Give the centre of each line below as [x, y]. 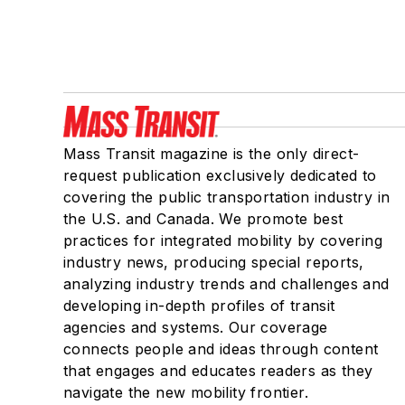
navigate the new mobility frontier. [186, 393]
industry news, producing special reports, [214, 263]
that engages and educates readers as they [218, 371]
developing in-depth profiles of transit [199, 306]
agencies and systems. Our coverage [196, 328]
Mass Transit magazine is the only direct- [212, 154]
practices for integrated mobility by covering [223, 241]
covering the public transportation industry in [227, 198]
